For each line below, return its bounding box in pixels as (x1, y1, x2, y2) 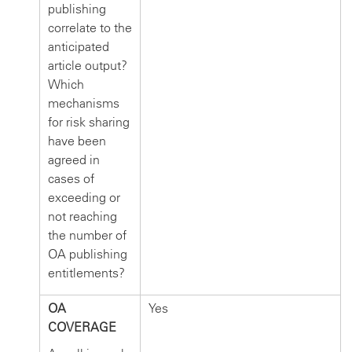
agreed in (48, 152, 100, 167)
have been (48, 133, 106, 148)
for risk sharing (48, 114, 130, 130)
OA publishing (48, 246, 127, 262)
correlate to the (48, 20, 132, 35)
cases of (48, 170, 94, 186)
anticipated (48, 38, 109, 54)
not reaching (48, 208, 117, 224)
